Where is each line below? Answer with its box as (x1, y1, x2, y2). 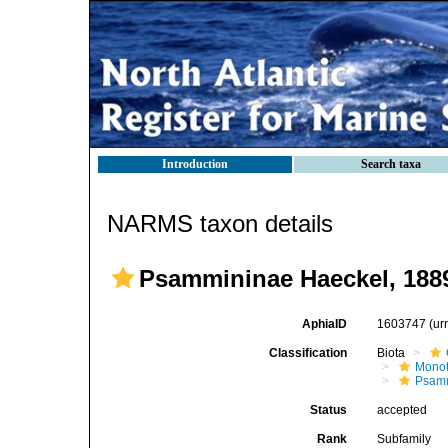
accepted (377, 403, 428, 417)
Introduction (162, 157, 228, 171)
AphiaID (302, 317, 348, 331)
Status (310, 403, 348, 417)
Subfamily (377, 432, 432, 446)
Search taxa (361, 157, 421, 171)
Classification (269, 346, 348, 360)
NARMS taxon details (107, 210, 333, 237)
